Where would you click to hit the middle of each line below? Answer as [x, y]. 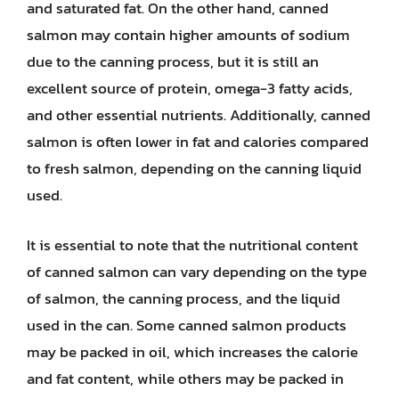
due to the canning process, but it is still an [173, 61]
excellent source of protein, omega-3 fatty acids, [190, 88]
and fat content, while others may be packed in [185, 378]
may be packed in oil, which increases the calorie [192, 351]
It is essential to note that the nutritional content [192, 244]
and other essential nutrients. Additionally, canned [199, 115]
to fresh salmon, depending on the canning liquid [194, 168]
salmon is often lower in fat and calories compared [198, 142]
